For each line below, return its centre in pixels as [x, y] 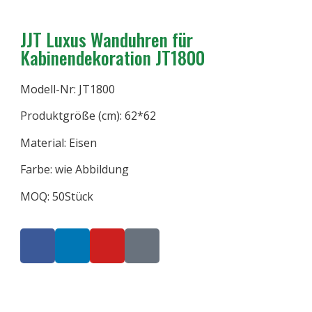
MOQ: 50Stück [57, 196]
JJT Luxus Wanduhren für [107, 39]
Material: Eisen [59, 142]
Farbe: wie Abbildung [75, 170]
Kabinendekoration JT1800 [113, 57]
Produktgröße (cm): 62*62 [88, 116]
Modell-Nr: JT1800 [68, 89]
